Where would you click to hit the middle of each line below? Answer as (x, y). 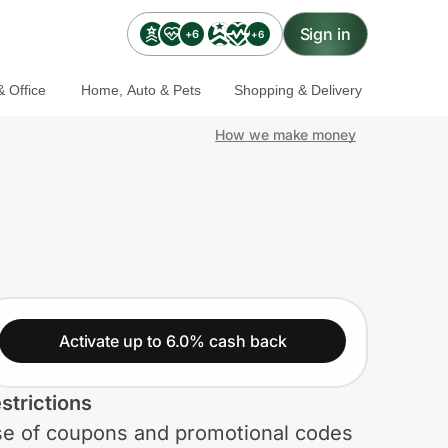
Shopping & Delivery (297, 89)
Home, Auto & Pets (140, 89)
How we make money (285, 134)
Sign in (325, 34)
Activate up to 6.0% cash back (172, 340)
